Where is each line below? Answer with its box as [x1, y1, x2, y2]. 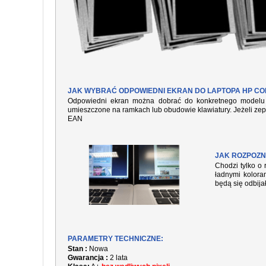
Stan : [68, 245, 87, 253]
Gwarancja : [68, 254, 108, 262]
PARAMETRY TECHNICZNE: [68, 235, 163, 243]
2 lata [108, 254, 128, 262]
